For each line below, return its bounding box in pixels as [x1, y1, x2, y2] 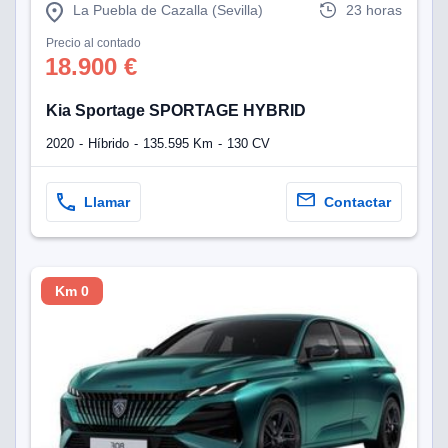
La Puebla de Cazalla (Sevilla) [73, 2, 263, 19]
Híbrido [88, 135, 129, 151]
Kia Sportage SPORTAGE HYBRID [46, 102, 306, 120]
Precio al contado [46, 35, 141, 50]
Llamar [84, 193, 130, 210]
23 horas [346, 2, 402, 19]
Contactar [324, 193, 391, 210]
